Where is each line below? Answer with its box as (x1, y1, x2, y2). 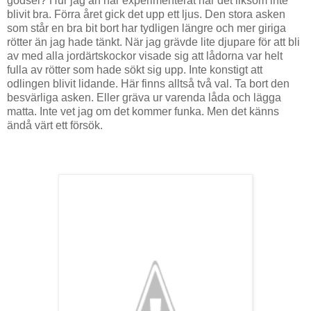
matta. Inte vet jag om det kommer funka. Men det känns (7, 105, 279, 117)
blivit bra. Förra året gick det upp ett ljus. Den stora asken (7, 8, 285, 20)
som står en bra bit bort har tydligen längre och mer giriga (7, 22, 286, 34)
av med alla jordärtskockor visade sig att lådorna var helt (7, 49, 283, 62)
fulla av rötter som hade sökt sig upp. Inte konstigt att (7, 63, 262, 76)
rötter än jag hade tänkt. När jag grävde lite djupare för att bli (7, 35, 300, 48)
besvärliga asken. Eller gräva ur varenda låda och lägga (7, 91, 281, 103)
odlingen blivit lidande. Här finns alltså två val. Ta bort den (7, 77, 289, 90)
